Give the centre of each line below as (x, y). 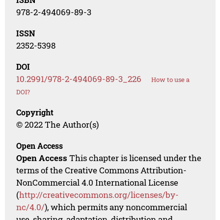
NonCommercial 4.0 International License (97, 183)
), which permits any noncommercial (116, 207)
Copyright (35, 112)
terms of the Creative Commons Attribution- (102, 170)
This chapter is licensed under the (135, 158)
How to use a (171, 80)
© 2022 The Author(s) (58, 125)
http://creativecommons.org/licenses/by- (99, 195)
